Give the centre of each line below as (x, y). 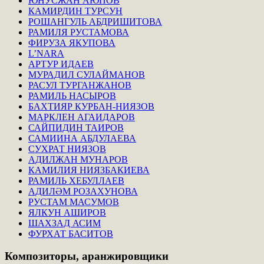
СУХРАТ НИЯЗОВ (67, 148)
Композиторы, (42, 256)
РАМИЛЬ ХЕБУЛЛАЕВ (76, 180)
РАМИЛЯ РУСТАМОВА (79, 32)
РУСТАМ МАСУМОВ (74, 202)
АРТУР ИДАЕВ (61, 64)
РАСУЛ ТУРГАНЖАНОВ (80, 85)
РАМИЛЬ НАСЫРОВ (72, 95)
